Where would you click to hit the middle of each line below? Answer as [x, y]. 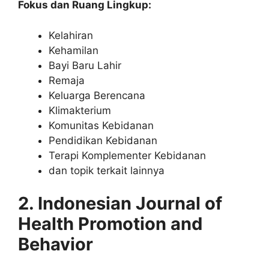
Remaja [67, 80]
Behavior [56, 244]
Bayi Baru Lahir [85, 65]
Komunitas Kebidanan [101, 125]
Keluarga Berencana [97, 95]
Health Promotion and [110, 224]
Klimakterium [80, 110]
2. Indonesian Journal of [120, 204]
